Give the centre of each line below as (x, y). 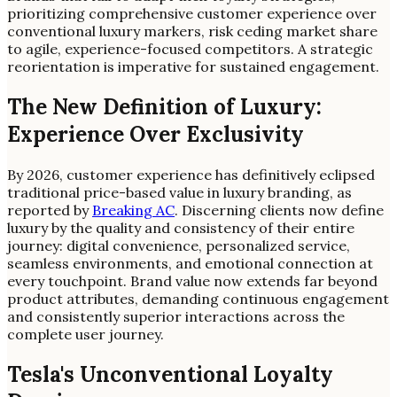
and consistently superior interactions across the (176, 316)
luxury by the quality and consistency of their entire (181, 227)
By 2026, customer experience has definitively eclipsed (191, 174)
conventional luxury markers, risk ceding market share (192, 31)
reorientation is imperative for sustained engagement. (193, 66)
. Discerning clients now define (279, 210)
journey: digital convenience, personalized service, (179, 245)
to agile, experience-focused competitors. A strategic (190, 48)
